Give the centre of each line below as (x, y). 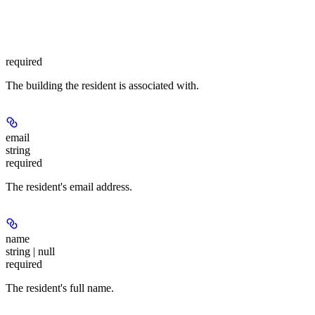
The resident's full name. (60, 288)
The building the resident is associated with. (102, 85)
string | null (30, 251)
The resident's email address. (69, 186)
